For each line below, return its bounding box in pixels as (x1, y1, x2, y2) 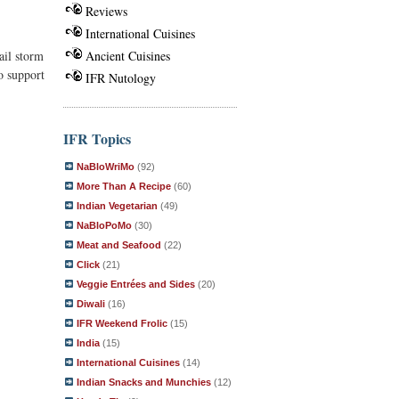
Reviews (85, 2, 127, 20)
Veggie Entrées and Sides (77, 279, 195, 289)
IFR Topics (63, 128, 131, 149)
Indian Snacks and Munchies (77, 377, 211, 387)
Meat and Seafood (77, 240, 161, 250)
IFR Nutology (85, 69, 156, 86)
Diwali (77, 298, 105, 309)
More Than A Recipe (77, 181, 171, 191)
